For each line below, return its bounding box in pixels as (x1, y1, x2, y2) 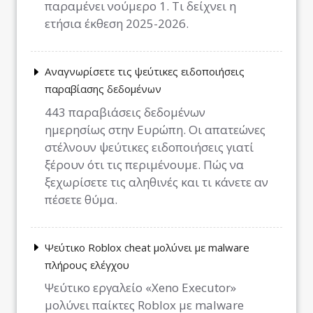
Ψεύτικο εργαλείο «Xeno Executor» (45, 279, 236, 296)
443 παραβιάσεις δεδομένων (45, 103, 205, 120)
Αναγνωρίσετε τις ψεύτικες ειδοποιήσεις (45, 64, 245, 79)
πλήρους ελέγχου (45, 257, 129, 272)
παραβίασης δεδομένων (45, 82, 161, 96)
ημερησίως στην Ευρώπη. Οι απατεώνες (45, 121, 265, 138)
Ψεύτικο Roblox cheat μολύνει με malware (45, 240, 249, 254)
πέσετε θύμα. (45, 191, 117, 208)
